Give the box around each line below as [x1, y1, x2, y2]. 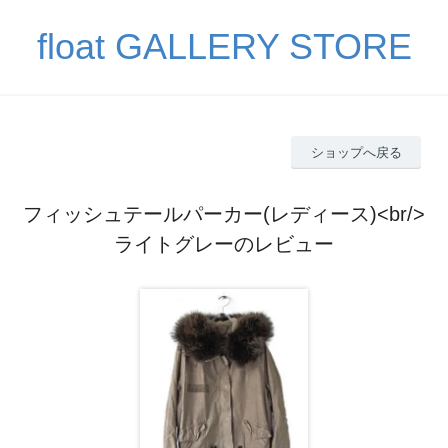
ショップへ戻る [310, 144, 402, 160]
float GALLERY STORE [36, 26, 412, 67]
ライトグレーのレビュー [114, 232, 334, 255]
